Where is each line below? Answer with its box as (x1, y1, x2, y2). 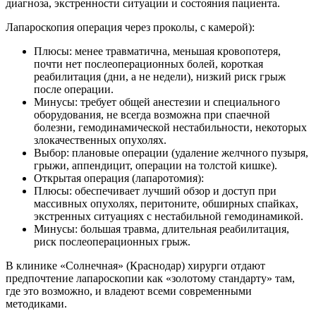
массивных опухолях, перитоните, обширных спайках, (34, 197, 298, 209)
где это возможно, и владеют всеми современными (6, 284, 252, 297)
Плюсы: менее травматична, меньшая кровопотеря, (34, 44, 281, 57)
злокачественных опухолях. (34, 133, 166, 146)
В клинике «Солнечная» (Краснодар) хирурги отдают (6, 259, 265, 272)
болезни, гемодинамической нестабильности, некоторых (34, 121, 307, 133)
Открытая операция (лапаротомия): (34, 171, 204, 184)
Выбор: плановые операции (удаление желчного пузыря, (34, 146, 308, 159)
